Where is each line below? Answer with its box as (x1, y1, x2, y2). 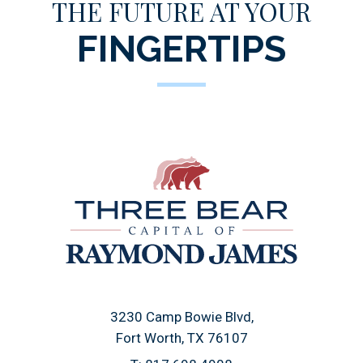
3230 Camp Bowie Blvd (109, 309, 251, 326)
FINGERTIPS (77, 28, 286, 71)
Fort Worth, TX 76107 (115, 330, 248, 347)
